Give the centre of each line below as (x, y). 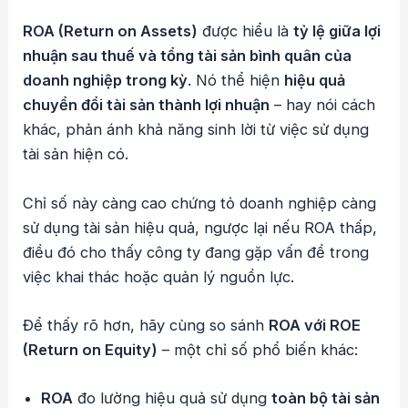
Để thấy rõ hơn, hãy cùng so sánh (146, 325)
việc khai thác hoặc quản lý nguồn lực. (159, 276)
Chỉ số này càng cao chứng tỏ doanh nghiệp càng (200, 203)
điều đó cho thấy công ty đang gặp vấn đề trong (196, 252)
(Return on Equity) (91, 349)
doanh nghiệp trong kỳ (106, 81)
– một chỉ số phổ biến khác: (258, 349)
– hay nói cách (323, 105)
